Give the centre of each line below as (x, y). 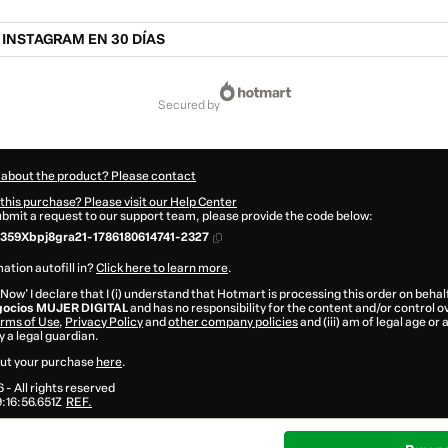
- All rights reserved (59, 388)
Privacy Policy (104, 322)
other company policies (233, 322)
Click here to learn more (162, 268)
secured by (192, 105)
